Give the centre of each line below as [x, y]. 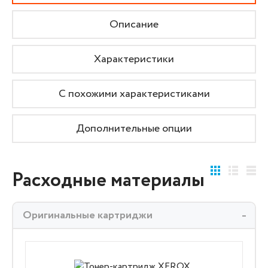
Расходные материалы [108, 181]
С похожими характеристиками [134, 94]
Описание [134, 25]
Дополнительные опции [134, 129]
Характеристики [134, 59]
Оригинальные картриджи [88, 215]
